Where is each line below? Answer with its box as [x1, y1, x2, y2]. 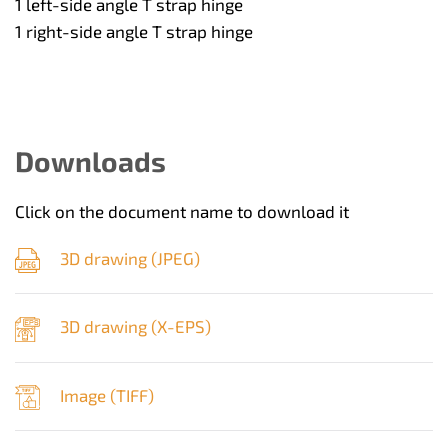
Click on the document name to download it [15, 201, 349, 222]
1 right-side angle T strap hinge [15, 21, 253, 42]
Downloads [15, 144, 166, 179]
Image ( [60, 384, 116, 405]
